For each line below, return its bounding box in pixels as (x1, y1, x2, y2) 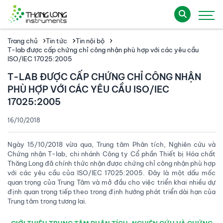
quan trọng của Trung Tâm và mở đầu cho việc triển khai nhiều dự (7, 178, 216, 186)
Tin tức (46, 36, 68, 45)
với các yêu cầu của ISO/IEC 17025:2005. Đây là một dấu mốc (7, 168, 216, 177)
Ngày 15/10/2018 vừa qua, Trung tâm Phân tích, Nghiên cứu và (7, 140, 216, 148)
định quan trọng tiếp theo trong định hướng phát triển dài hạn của (7, 187, 216, 196)
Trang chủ (7, 36, 38, 45)
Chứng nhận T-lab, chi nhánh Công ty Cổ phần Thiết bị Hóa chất (7, 149, 216, 158)
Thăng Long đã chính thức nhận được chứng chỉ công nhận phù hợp (7, 159, 216, 167)
